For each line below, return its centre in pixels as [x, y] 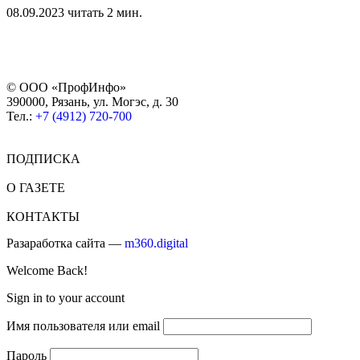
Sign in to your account [65, 298]
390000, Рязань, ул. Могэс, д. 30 [92, 102]
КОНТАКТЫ [43, 217]
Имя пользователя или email [83, 326]
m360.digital [156, 243]
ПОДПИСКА [43, 159]
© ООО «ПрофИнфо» [66, 88]
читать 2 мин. [105, 13]
